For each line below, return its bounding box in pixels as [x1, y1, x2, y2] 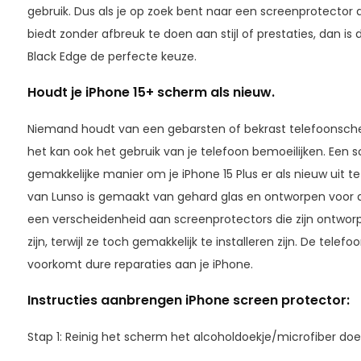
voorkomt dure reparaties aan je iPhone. [27, 255, 253, 272]
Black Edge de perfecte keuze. [27, 48, 197, 64]
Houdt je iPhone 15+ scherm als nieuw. [27, 82, 275, 102]
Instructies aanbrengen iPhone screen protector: [27, 290, 350, 309]
